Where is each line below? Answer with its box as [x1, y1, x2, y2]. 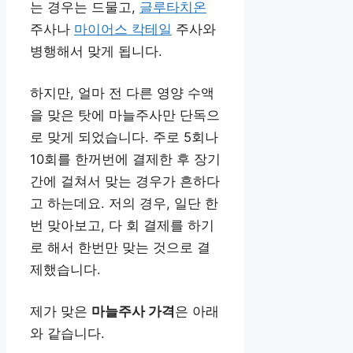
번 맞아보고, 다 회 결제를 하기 [30, 217, 214, 234]
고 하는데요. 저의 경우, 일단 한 [30, 195, 218, 212]
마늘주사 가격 [91, 303, 175, 319]
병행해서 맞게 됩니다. [30, 43, 162, 60]
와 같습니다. [30, 325, 105, 341]
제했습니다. [30, 262, 101, 278]
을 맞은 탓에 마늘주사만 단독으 [30, 107, 220, 124]
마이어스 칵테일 [74, 21, 172, 38]
